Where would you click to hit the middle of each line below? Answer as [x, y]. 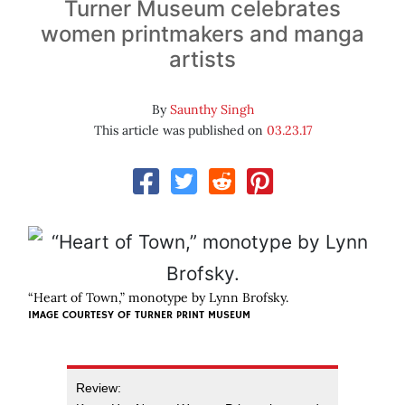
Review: [99, 388]
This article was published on [180, 131]
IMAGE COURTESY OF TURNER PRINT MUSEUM [139, 316]
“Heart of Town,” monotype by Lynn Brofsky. [158, 298]
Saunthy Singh [212, 110]
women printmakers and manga [202, 34]
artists [202, 60]
